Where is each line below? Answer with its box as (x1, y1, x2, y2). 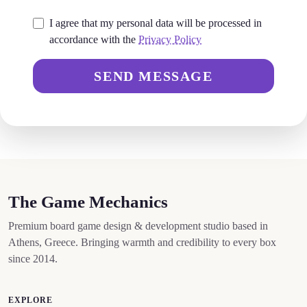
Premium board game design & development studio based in (8, 219, 268, 232)
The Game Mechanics (8, 192, 168, 211)
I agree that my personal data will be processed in (49, 16, 262, 29)
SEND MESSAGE (94, 68, 213, 84)
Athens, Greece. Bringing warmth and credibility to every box (8, 236, 276, 248)
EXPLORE (8, 295, 53, 305)
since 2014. (8, 252, 58, 265)
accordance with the (49, 33, 138, 45)
